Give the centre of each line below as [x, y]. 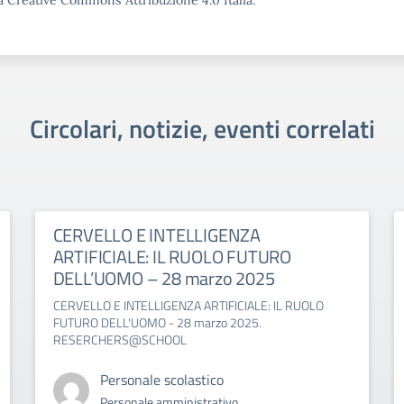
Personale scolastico [161, 380]
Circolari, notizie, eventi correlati [202, 129]
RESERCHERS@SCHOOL [119, 340]
